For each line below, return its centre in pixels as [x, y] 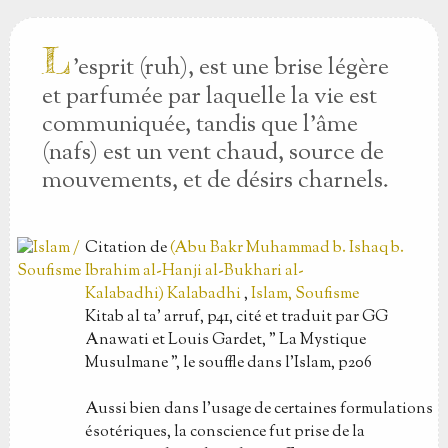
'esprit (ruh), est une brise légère [230, 68]
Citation [117, 248]
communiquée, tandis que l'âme [199, 125]
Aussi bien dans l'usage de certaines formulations [258, 409]
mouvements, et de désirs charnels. [215, 181]
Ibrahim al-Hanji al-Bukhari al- [194, 271]
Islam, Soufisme [304, 294]
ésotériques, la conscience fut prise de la [224, 432]
